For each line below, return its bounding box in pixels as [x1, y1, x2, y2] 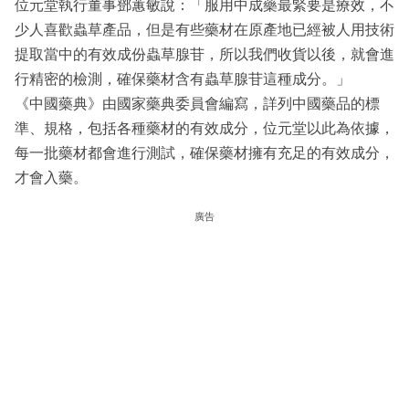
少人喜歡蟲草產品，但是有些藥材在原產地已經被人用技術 [15, 22, 394, 38]
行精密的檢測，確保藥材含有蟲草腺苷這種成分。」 [15, 71, 351, 88]
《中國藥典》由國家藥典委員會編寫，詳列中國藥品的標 [15, 96, 380, 112]
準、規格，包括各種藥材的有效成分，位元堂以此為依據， [15, 121, 394, 137]
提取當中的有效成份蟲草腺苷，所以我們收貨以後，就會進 [15, 47, 394, 63]
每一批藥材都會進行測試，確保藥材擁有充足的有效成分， [15, 145, 394, 162]
